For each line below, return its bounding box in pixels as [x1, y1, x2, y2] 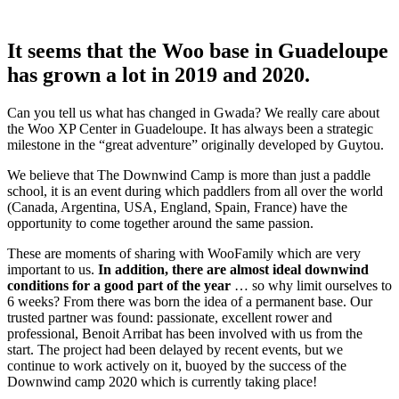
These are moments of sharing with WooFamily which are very [7, 245, 361, 261]
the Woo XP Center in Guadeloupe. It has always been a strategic [7, 120, 373, 136]
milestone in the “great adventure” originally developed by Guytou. [7, 136, 384, 152]
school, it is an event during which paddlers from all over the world [7, 183, 383, 199]
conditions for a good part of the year [7, 277, 231, 293]
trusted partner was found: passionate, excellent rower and [7, 309, 332, 325]
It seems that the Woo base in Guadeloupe [7, 38, 388, 62]
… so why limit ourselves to [231, 277, 392, 293]
